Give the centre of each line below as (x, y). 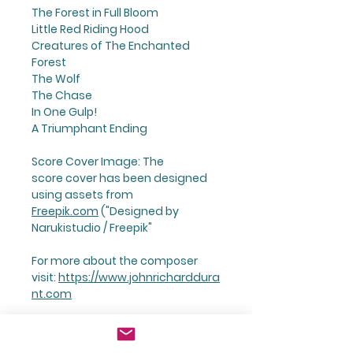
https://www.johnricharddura (139, 277)
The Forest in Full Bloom (95, 12)
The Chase (62, 95)
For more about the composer (115, 260)
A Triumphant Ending (89, 128)
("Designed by (139, 211)
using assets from (82, 194)
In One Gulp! (64, 111)
